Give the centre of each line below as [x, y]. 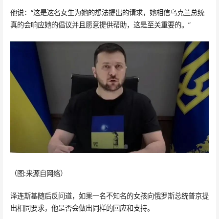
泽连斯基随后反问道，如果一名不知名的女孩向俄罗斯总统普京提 [109, 196]
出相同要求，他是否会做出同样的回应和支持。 [82, 208]
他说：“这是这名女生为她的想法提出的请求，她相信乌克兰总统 [107, 12]
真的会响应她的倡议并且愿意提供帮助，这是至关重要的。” [100, 24]
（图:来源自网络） [38, 173]
